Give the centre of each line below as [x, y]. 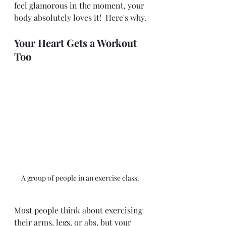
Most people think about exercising [79, 210]
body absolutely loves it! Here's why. [80, 18]
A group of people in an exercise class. [81, 178]
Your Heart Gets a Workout [77, 43]
